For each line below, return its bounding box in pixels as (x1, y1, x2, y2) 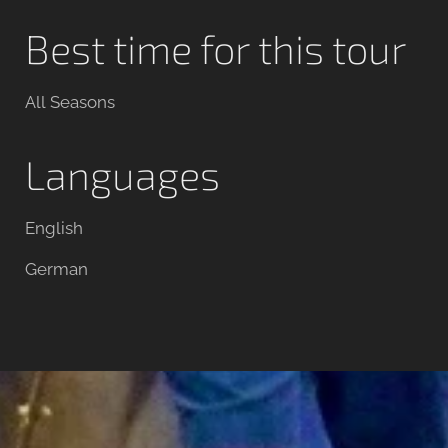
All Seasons (24, 92, 115, 113)
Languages (24, 150, 220, 199)
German (24, 259, 88, 280)
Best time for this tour (24, 24, 407, 73)
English (24, 218, 83, 239)
